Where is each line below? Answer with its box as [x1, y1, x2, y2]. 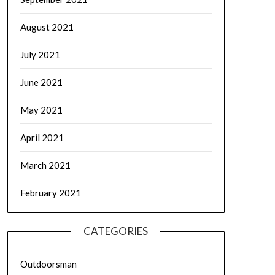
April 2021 [20, 132, 64, 143]
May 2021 [20, 104, 63, 115]
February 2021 [20, 187, 81, 198]
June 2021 [20, 77, 63, 88]
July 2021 [20, 49, 60, 60]
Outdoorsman [20, 258, 77, 269]
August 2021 [20, 21, 74, 33]
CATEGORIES [83, 225, 149, 238]
